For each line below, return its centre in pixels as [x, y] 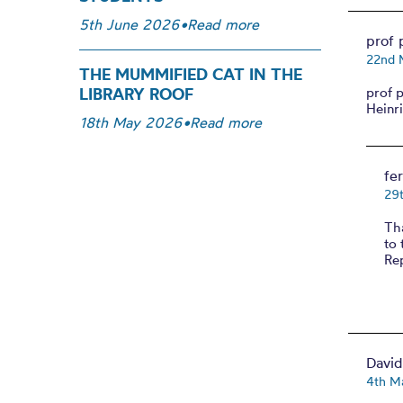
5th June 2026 [130, 24]
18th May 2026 [131, 122]
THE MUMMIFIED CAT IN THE [191, 74]
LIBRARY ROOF [136, 94]
